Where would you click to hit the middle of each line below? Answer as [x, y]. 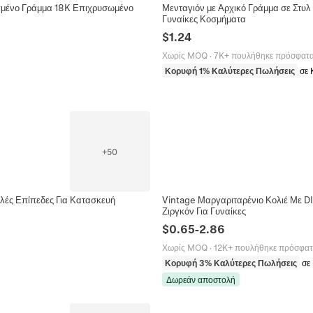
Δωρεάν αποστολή [201, 280]
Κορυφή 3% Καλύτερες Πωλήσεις [231, 263]
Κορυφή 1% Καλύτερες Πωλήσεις [230, 70]
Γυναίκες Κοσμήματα [204, 18]
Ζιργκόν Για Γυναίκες [204, 211]
